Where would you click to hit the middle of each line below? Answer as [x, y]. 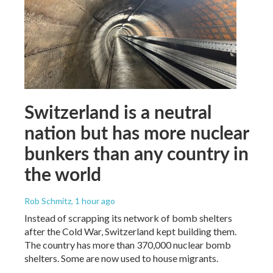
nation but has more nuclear [136, 132]
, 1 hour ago [93, 200]
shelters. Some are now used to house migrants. [121, 258]
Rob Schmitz [48, 200]
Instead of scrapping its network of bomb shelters [128, 218]
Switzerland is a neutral [118, 111]
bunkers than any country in [136, 153]
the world [63, 173]
